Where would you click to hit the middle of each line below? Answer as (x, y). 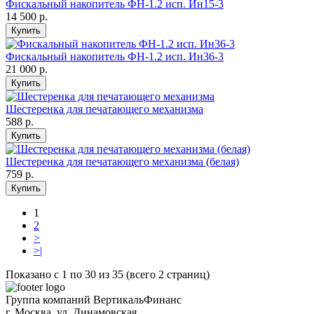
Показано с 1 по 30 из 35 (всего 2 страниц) (108, 275)
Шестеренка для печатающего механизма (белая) (122, 162)
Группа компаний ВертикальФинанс (94, 300)
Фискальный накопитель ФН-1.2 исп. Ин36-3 (115, 57)
